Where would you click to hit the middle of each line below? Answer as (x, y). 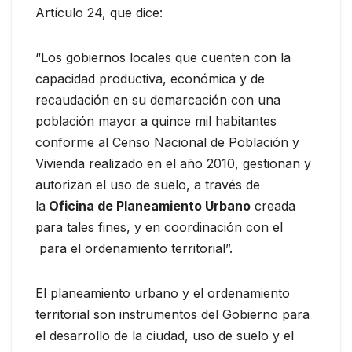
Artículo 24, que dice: (99, 13)
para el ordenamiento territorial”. (134, 249)
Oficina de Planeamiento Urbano (148, 206)
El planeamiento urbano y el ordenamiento (163, 293)
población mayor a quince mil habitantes (156, 121)
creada (273, 206)
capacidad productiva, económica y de (150, 79)
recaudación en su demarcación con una (158, 100)
